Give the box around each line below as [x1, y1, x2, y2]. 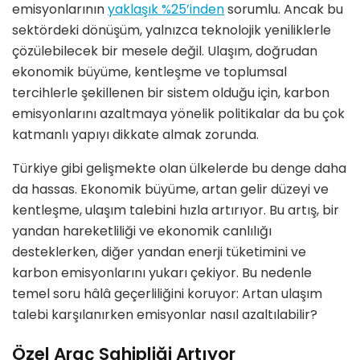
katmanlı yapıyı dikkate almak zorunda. [12, 125, 259, 144]
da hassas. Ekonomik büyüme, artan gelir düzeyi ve [12, 179, 329, 198]
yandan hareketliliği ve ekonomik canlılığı [12, 221, 272, 240]
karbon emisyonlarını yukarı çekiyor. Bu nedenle [12, 263, 312, 282]
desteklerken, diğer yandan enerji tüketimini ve [12, 242, 306, 261]
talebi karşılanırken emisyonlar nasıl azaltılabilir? [12, 305, 317, 324]
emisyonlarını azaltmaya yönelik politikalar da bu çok [12, 104, 345, 123]
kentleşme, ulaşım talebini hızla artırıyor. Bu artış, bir [12, 200, 339, 219]
